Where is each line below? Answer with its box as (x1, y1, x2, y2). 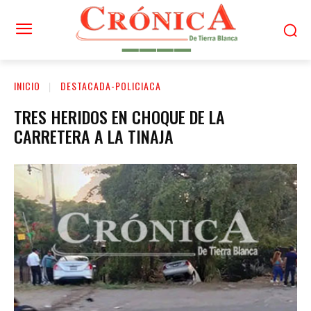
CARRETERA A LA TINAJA (14, 123, 174, 149)
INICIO (14, 78, 40, 93)
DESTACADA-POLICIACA (60, 78, 161, 93)
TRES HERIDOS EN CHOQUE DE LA (14, 103, 225, 129)
